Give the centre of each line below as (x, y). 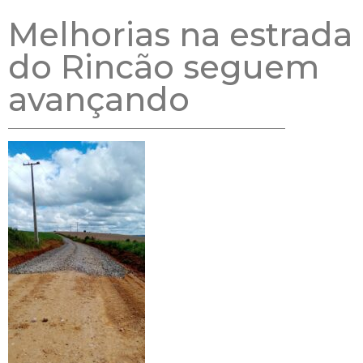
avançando (99, 99)
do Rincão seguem (164, 66)
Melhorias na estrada (180, 34)
